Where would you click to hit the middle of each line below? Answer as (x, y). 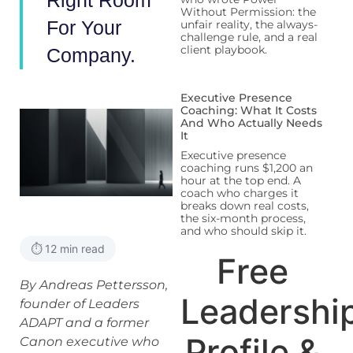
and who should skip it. (243, 231)
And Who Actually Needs (251, 123)
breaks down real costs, (244, 206)
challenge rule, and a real (249, 37)
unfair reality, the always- (249, 24)
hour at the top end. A (240, 180)
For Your (84, 28)
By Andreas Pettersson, (94, 284)
